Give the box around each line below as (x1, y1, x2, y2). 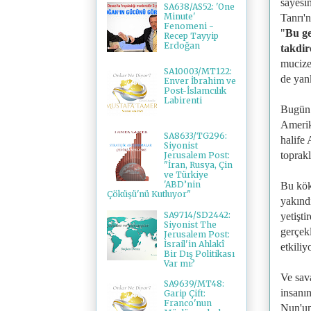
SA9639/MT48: (163, 278, 224, 289)
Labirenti (163, 95, 202, 106)
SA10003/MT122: (163, 66, 232, 77)
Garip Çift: (163, 288, 205, 299)
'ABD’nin (163, 179, 201, 190)
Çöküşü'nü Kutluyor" (107, 189, 191, 200)
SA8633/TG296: (163, 131, 227, 142)
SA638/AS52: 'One (163, 1, 235, 12)
